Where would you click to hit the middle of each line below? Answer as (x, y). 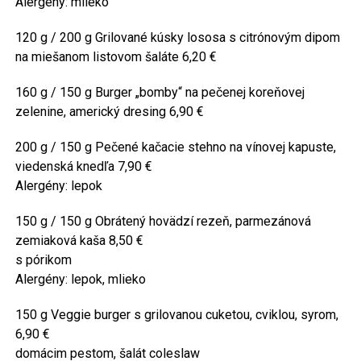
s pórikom (43, 260)
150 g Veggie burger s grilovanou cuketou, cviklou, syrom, (176, 315)
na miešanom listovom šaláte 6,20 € (116, 57)
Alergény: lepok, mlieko (80, 280)
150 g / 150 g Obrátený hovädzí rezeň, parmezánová (163, 222)
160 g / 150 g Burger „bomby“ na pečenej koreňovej (160, 93)
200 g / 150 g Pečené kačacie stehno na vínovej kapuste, (175, 147)
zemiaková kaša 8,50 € (79, 241)
